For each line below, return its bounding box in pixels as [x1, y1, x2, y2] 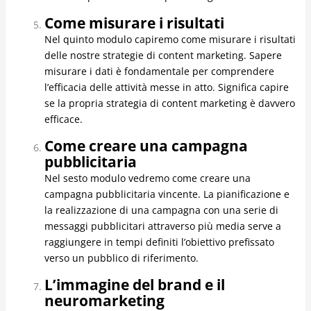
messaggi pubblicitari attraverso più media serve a [44, 219, 281, 233]
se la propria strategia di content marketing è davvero [44, 96, 295, 110]
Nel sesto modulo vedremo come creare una [44, 171, 251, 185]
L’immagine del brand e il [44, 275, 225, 295]
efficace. [44, 112, 83, 126]
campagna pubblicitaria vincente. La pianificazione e [44, 187, 289, 201]
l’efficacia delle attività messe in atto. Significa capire [44, 81, 289, 94]
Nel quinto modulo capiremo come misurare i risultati [44, 33, 296, 47]
